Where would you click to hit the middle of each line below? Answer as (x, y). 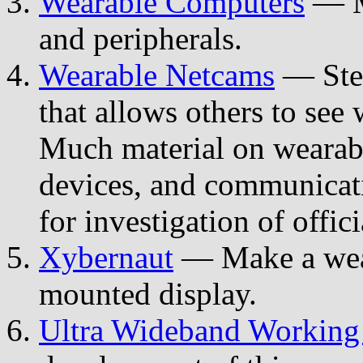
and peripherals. (141, 38)
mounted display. (148, 293)
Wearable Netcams (157, 75)
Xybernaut (106, 257)
